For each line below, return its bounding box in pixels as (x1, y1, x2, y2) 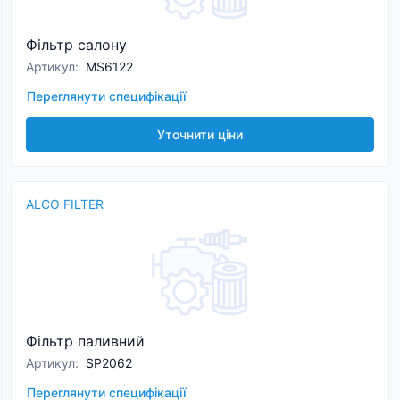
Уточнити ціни (157, 127, 243, 142)
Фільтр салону (26, 36, 127, 54)
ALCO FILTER (26, 196, 104, 212)
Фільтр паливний (26, 332, 145, 350)
